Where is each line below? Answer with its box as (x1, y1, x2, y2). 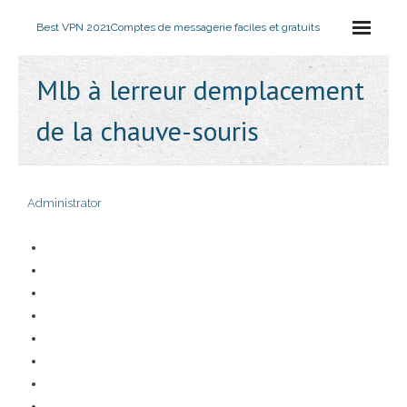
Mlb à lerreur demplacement (36, 72, 364, 107)
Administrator (27, 196, 102, 210)
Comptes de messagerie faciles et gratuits (111, 21, 320, 34)
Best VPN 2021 (36, 21, 111, 34)
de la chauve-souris (36, 113, 259, 148)
